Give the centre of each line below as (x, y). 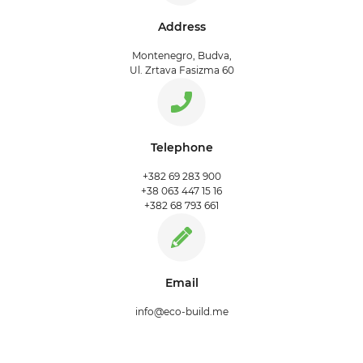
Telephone (181, 147)
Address (181, 26)
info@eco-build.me (181, 311)
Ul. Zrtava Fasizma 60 (181, 70)
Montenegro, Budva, (181, 55)
